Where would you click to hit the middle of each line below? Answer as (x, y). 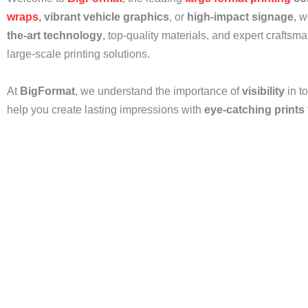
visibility (263, 91)
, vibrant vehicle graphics (104, 17)
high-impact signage (240, 17)
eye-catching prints (254, 110)
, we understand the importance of (158, 91)
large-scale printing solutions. (78, 54)
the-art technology (55, 35)
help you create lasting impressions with (106, 110)
